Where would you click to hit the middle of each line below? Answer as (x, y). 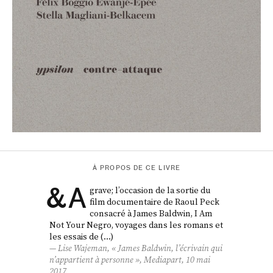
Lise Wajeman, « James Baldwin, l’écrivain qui (140, 248)
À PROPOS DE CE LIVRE (136, 168)
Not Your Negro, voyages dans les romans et (136, 225)
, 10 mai (196, 259)
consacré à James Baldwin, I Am (151, 213)
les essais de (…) (82, 236)
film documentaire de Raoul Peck (155, 201)
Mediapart (163, 259)
